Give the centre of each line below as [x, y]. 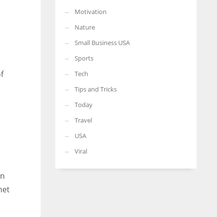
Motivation [90, 12]
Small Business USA [102, 43]
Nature [85, 27]
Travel [83, 120]
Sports [84, 58]
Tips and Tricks [95, 89]
